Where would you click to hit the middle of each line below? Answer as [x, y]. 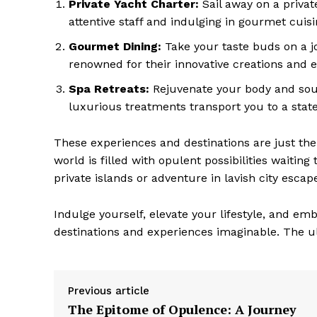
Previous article [109, 291]
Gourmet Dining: [115, 47]
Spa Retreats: [109, 89]
